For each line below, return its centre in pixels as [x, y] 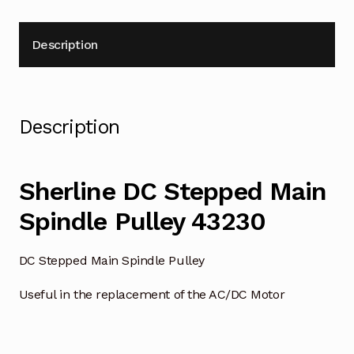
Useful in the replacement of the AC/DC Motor [152, 294]
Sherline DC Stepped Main [173, 192]
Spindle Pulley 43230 [142, 222]
